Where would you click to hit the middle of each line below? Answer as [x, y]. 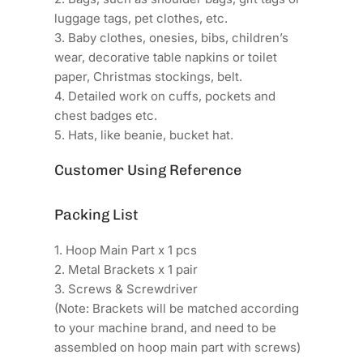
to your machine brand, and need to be [166, 327]
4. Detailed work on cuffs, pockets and [165, 96]
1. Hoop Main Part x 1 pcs [126, 250]
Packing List [97, 214]
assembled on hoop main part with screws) [178, 347]
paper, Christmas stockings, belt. [149, 76]
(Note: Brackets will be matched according [177, 308]
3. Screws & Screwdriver [126, 288]
